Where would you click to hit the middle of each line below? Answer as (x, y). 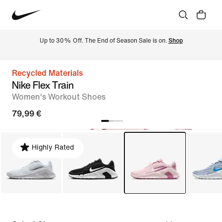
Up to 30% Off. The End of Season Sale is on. (104, 41)
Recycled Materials (47, 73)
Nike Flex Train (43, 85)
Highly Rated (53, 147)
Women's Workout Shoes (59, 97)
